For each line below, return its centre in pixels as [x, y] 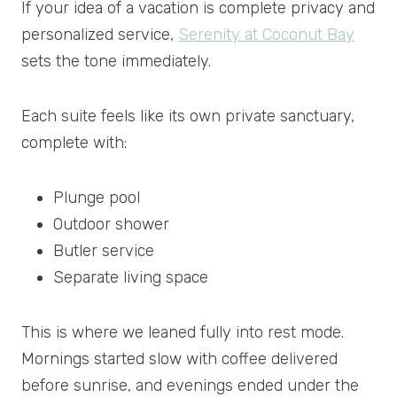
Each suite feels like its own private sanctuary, [188, 117]
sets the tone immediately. [116, 62]
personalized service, [100, 35]
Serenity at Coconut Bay [266, 35]
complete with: [74, 143]
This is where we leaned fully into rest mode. [183, 333]
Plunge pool [97, 198]
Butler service [104, 251]
